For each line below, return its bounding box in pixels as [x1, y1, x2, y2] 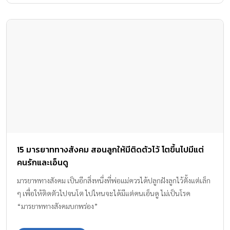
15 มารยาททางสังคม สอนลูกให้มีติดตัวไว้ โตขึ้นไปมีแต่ [17, 143, 204, 156]
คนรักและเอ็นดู [17, 156, 68, 169]
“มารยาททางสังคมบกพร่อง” [17, 201, 98, 211]
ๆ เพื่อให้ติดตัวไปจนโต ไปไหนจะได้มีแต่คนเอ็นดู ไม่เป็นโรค [17, 188, 190, 198]
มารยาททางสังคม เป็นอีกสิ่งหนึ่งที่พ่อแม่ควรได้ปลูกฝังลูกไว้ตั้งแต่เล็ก [17, 176, 210, 185]
